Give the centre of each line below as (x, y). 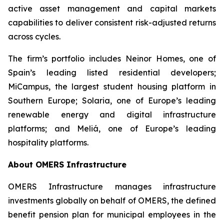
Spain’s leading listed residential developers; (112, 72)
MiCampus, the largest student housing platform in (112, 86)
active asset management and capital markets (112, 8)
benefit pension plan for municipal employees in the (112, 214)
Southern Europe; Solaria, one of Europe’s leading (112, 100)
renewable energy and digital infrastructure (112, 114)
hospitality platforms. (48, 142)
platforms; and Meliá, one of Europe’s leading (112, 128)
